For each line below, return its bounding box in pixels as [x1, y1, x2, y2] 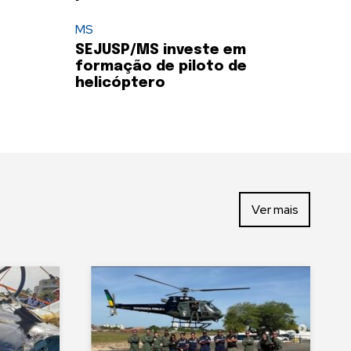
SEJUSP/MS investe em [75, 43, 246, 58]
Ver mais [251, 201, 299, 218]
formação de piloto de [75, 60, 247, 74]
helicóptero [75, 76, 165, 91]
